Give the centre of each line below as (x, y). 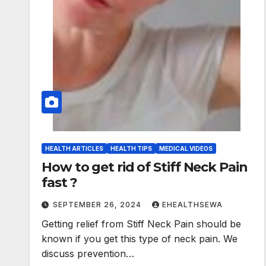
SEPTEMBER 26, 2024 (98, 205)
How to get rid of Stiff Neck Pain (145, 167)
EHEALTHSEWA (192, 205)
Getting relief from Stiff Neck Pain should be (141, 224)
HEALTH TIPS (131, 149)
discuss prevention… (88, 254)
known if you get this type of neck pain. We (140, 239)
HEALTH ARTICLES (74, 149)
